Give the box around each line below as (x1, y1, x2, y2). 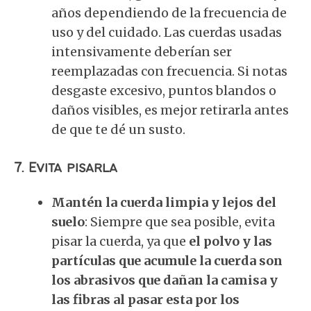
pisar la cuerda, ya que (51, 233, 189, 249)
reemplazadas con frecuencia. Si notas (51, 63, 287, 79)
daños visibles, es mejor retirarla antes (51, 102, 289, 118)
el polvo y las (189, 233, 272, 249)
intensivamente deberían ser (51, 44, 232, 60)
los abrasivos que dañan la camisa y (51, 272, 278, 288)
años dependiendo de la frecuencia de (51, 5, 287, 21)
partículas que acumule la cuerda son (51, 253, 283, 269)
